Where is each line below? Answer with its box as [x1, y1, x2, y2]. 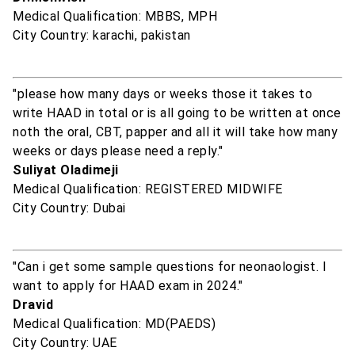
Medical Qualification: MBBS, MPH [13, 9, 217, 25]
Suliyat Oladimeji [13, 162, 119, 178]
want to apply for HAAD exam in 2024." [13, 278, 243, 294]
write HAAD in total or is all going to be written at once [13, 105, 342, 121]
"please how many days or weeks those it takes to [13, 86, 312, 102]
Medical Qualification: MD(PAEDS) [13, 316, 216, 332]
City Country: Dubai [13, 200, 126, 216]
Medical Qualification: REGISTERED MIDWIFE [13, 181, 283, 197]
